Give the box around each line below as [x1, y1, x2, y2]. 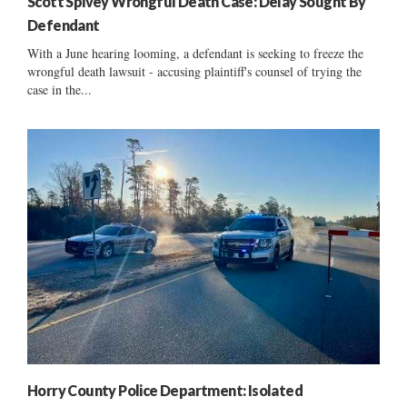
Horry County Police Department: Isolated [27, 381, 303, 399]
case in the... [27, 80, 92, 98]
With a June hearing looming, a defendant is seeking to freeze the [27, 44, 363, 62]
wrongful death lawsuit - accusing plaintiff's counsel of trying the [27, 62, 362, 80]
